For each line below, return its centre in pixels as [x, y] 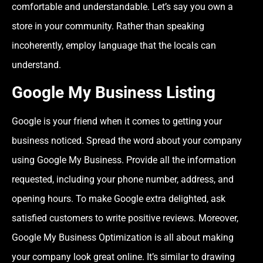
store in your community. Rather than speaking [108, 26]
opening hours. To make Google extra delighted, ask [119, 199]
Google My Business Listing [114, 93]
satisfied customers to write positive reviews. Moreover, [125, 218]
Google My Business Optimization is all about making [123, 238]
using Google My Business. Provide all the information [124, 160]
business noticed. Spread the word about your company [127, 141]
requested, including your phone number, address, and [123, 180]
